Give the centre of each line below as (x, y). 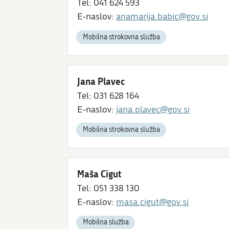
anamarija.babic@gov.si (162, 17)
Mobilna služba (106, 223)
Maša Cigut (99, 174)
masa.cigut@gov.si (152, 202)
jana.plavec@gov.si (153, 109)
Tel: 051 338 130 (108, 189)
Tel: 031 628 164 (108, 96)
